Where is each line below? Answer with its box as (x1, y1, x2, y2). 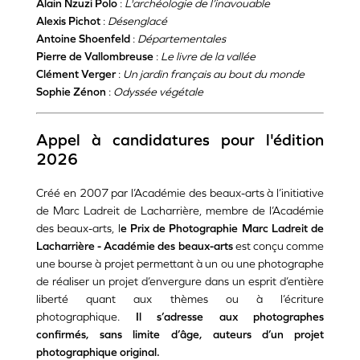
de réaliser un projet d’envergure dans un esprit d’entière (36, 275, 324, 288)
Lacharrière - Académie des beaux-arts (36, 239, 233, 253)
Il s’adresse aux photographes (120, 310, 324, 324)
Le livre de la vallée (161, 50, 256, 63)
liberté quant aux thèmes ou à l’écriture (36, 292, 324, 306)
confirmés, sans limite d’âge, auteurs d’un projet (36, 328, 324, 342)
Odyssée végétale (113, 85, 203, 99)
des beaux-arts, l (36, 222, 121, 235)
